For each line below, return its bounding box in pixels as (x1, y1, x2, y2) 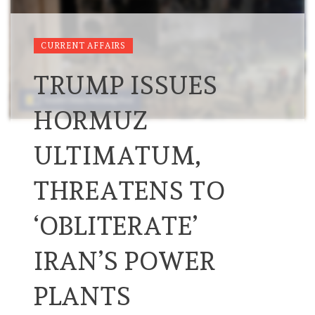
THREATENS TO (34, 176, 226, 206)
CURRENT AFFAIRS (41, 41, 126, 51)
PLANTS (34, 281, 131, 311)
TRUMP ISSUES (34, 70, 218, 101)
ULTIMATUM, (34, 141, 202, 171)
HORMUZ (34, 105, 148, 136)
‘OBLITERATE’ (34, 211, 198, 241)
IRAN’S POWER (34, 246, 216, 276)
